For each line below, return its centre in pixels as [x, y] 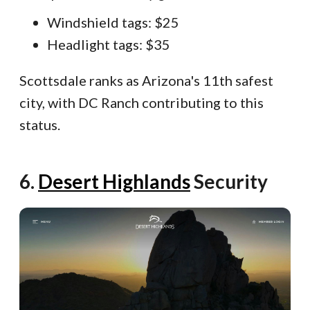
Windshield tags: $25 [113, 22]
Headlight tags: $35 [109, 44]
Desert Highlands [114, 181]
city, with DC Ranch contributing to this [142, 102]
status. [40, 124]
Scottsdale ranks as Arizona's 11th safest [146, 80]
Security [229, 181]
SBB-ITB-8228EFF [155, 135]
